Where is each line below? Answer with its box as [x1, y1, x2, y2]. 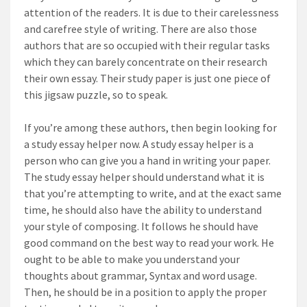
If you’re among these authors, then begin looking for [24, 121, 277, 134]
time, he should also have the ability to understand [24, 203, 262, 217]
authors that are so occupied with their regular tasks [24, 38, 270, 52]
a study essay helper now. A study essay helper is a [24, 137, 254, 151]
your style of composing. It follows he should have [24, 219, 258, 233]
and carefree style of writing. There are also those [24, 22, 257, 36]
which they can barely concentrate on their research [24, 55, 267, 69]
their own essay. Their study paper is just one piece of [24, 71, 271, 85]
